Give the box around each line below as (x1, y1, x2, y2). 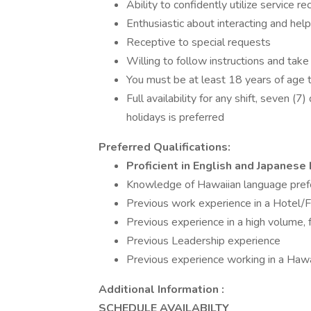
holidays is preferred (126, 110, 224, 125)
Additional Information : (99, 282, 224, 297)
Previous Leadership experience (126, 233, 280, 249)
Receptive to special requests (126, 35, 271, 50)
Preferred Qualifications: (99, 140, 230, 155)
